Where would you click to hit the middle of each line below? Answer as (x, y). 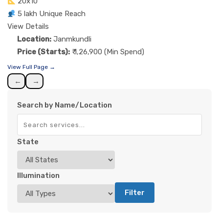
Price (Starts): (44, 52)
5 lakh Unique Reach (52, 14)
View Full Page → (31, 67)
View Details (28, 27)
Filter (135, 193)
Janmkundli (72, 39)
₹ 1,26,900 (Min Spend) (108, 52)
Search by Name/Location (65, 105)
